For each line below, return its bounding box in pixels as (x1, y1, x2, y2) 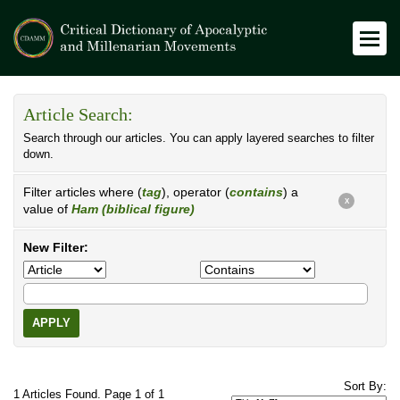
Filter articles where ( (23, 185, 142, 199)
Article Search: (23, 105, 133, 124)
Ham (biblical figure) (71, 202, 195, 216)
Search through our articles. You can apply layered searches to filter (23, 132, 374, 145)
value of (23, 202, 71, 216)
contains (229, 185, 283, 199)
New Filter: (23, 240, 88, 254)
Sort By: (344, 380, 387, 393)
